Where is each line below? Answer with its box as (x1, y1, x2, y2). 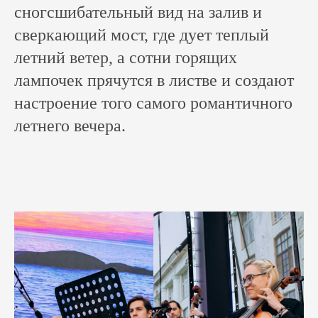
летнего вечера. (14, 116, 126, 135)
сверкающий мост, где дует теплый (14, 26, 269, 44)
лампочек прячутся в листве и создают (14, 71, 294, 89)
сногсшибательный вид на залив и (14, 3, 262, 21)
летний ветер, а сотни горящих (14, 48, 237, 67)
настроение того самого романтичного (14, 94, 292, 112)
